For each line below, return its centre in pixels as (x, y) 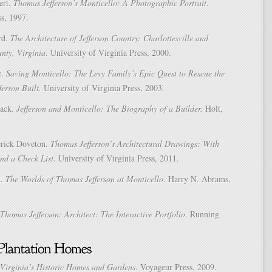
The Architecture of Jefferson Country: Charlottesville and (109, 38)
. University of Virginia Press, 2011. (116, 158)
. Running (202, 214)
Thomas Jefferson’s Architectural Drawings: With (135, 144)
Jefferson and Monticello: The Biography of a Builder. (110, 108)
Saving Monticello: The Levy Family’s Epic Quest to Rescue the (115, 73)
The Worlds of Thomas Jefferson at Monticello (84, 179)
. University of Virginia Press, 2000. (108, 53)
